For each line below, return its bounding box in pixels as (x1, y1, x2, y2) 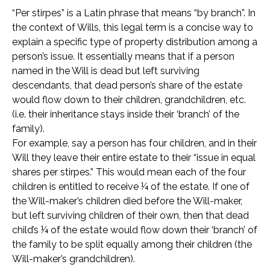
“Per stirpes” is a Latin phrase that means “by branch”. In (12, 7, 256, 19)
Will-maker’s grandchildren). (12, 253, 135, 265)
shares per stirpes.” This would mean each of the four (12, 166, 246, 178)
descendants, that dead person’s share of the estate (12, 80, 242, 92)
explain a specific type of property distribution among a (12, 36, 257, 48)
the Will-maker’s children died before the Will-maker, (12, 195, 242, 207)
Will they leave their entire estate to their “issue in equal (12, 152, 256, 164)
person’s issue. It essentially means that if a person (12, 51, 234, 63)
